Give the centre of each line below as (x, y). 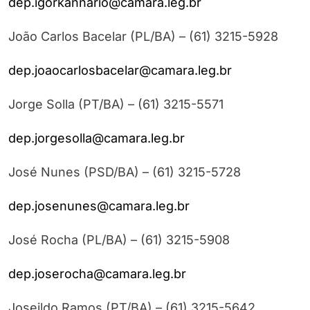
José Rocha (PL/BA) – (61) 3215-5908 (119, 240)
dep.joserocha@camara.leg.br (97, 274)
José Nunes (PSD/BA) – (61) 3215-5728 (125, 172)
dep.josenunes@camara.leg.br (99, 206)
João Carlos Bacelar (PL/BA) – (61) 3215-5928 (143, 37)
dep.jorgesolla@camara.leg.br (97, 138)
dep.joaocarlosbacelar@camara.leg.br (120, 71)
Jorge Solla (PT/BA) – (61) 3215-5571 (116, 104)
